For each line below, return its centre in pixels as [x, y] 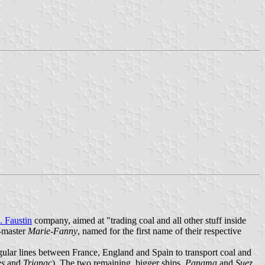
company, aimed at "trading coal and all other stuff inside [139, 220]
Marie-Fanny [53, 231]
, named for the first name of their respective [159, 231]
